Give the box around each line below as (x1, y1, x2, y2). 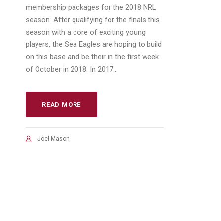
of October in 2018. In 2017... (26, 64, 118, 74)
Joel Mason (37, 135, 70, 142)
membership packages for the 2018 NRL (26, 2, 156, 12)
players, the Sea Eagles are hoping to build (26, 39, 162, 49)
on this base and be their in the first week (26, 52, 159, 61)
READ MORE (42, 100, 81, 108)
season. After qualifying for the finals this (26, 15, 160, 24)
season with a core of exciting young (26, 27, 146, 37)
